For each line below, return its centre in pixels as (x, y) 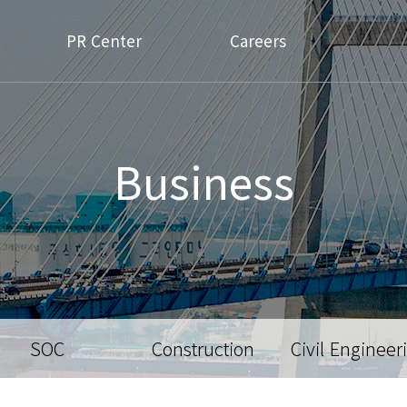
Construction (203, 348)
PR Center (104, 40)
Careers (258, 40)
